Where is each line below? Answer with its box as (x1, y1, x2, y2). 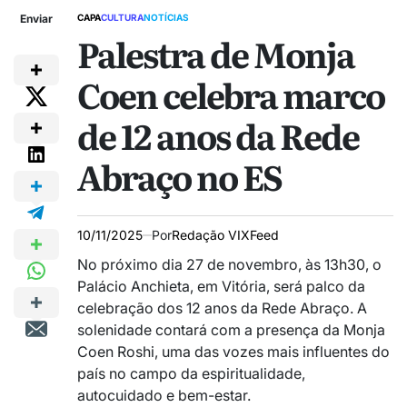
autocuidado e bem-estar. (77, 386, 251, 405)
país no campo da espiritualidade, (77, 364, 305, 383)
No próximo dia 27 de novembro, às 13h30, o (77, 255, 382, 274)
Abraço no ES (77, 151, 282, 203)
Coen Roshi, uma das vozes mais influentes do (77, 342, 390, 362)
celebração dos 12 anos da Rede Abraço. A (77, 299, 367, 318)
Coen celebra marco (77, 69, 384, 121)
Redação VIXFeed (172, 227, 279, 243)
